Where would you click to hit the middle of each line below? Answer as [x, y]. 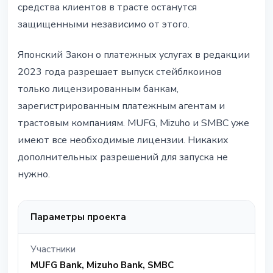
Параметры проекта [78, 217]
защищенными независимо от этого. [104, 25]
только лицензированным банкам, [98, 89]
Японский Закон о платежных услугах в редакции [134, 55]
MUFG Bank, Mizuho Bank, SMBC [102, 265]
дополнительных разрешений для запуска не [123, 158]
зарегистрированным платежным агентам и [121, 106]
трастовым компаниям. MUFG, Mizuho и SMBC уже [133, 123]
